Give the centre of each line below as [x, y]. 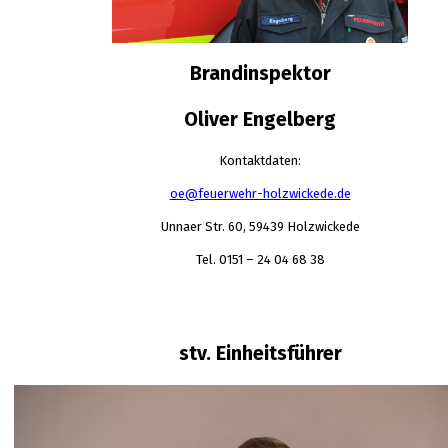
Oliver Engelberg [260, 120]
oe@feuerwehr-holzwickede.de [260, 194]
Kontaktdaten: [260, 161]
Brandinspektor [260, 74]
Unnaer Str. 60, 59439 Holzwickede [260, 227]
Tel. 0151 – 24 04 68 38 [260, 260]
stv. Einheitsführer [260, 354]
